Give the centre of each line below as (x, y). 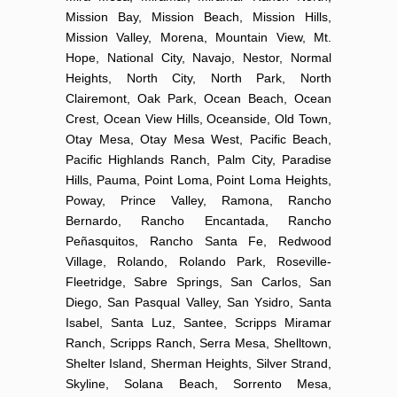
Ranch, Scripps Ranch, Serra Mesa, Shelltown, (198, 343)
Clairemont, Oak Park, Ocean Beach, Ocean (198, 98)
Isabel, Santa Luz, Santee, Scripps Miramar (198, 322)
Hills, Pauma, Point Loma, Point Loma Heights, (198, 179)
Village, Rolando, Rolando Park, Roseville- (198, 261)
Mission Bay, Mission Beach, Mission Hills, (198, 16)
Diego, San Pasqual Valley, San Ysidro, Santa (198, 302)
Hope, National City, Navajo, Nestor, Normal (198, 57)
